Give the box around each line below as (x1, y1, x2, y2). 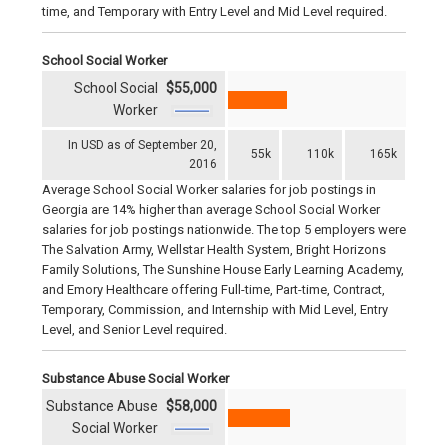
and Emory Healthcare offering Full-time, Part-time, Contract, (42, 282, 385, 298)
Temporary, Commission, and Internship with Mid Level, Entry (42, 302, 388, 318)
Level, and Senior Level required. (42, 322, 227, 338)
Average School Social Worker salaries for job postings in (42, 182, 376, 198)
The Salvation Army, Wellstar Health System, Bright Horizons (42, 242, 386, 258)
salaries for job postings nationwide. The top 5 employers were (42, 222, 406, 238)
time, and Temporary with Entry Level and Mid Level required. (42, 4, 387, 20)
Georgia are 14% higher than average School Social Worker (42, 202, 380, 218)
